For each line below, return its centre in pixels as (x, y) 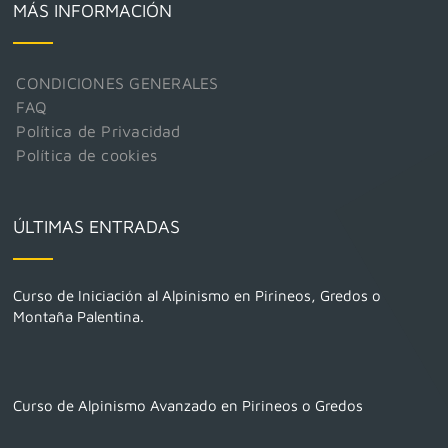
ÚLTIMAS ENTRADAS (97, 226)
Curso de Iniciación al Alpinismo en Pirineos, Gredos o (197, 295)
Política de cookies (86, 154)
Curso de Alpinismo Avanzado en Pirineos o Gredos (188, 405)
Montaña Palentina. (79, 316)
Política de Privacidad (98, 130)
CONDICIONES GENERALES (117, 82)
